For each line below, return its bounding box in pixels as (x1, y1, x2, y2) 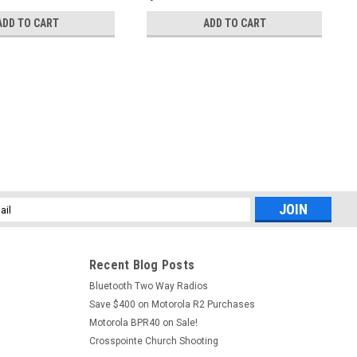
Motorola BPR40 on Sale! (88, 317, 198, 328)
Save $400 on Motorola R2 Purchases (88, 299, 255, 310)
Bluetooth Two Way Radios (88, 280, 208, 292)
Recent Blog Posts (88, 257, 194, 273)
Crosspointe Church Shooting (88, 335, 218, 347)
